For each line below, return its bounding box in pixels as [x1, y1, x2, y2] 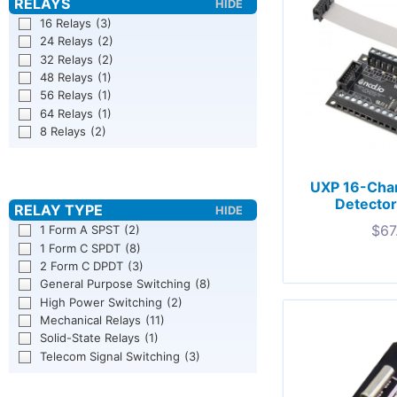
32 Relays [40, 51, 94, 66]
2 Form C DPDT [40, 259, 124, 274]
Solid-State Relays [40, 331, 141, 346]
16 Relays [40, 16, 92, 31]
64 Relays [40, 105, 94, 121]
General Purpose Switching [40, 276, 191, 292]
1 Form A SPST [40, 222, 121, 237]
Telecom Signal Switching [40, 348, 181, 363]
